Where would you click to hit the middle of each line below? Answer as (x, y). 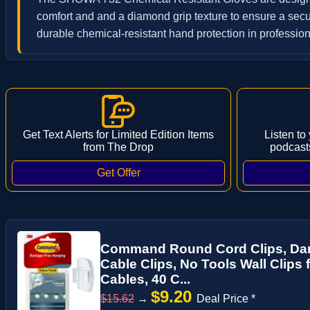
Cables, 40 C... (145, 279)
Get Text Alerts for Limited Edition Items (118, 134)
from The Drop (118, 147)
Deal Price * (226, 298)
